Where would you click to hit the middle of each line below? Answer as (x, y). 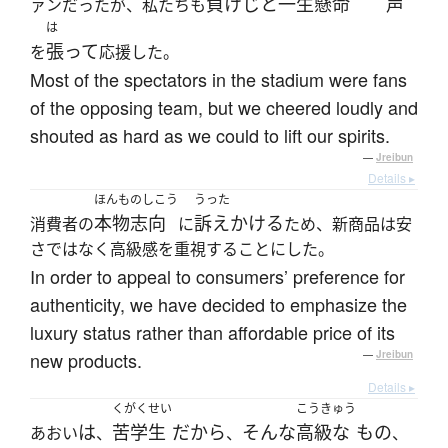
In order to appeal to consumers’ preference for (217, 276)
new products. (86, 360)
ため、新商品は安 (348, 224)
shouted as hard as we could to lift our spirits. (210, 135)
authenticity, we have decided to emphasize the (218, 304)
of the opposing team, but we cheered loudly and (224, 107)
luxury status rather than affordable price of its (212, 332)
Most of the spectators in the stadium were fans (218, 79)
